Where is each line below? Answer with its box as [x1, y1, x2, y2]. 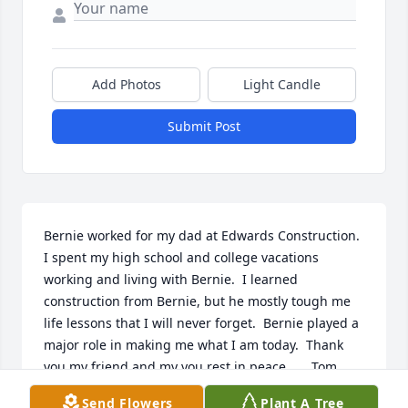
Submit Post [168, 117, 240, 135]
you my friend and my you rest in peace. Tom [44, 357, 337, 375]
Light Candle [243, 75, 321, 93]
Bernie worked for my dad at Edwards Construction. [44, 226, 360, 244]
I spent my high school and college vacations [44, 248, 319, 266]
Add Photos [91, 75, 161, 93]
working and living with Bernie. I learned [44, 270, 298, 288]
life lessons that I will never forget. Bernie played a [44, 313, 359, 331]
